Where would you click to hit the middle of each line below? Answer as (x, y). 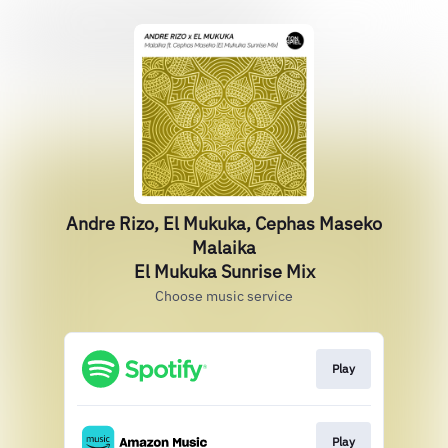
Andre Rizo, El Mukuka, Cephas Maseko (224, 223)
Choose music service (224, 296)
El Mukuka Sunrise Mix (224, 271)
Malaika (224, 247)
